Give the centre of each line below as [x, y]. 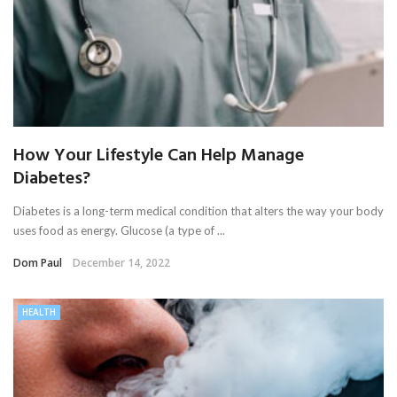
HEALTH [39, 311]
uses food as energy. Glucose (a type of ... [119, 230]
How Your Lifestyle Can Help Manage [159, 156]
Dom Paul [38, 262]
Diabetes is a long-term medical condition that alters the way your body [198, 210]
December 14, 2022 [121, 262]
